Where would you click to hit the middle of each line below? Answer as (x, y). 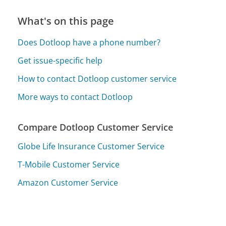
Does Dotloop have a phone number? (89, 42)
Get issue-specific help (60, 60)
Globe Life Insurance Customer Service (91, 147)
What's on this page (66, 21)
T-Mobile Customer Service (69, 165)
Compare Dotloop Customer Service (96, 127)
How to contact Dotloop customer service (97, 78)
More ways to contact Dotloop (75, 97)
